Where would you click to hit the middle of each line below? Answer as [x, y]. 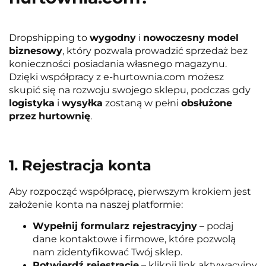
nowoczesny [174, 38]
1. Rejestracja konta [80, 165]
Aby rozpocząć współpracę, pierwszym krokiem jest [130, 192]
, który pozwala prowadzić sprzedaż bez [155, 51]
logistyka [32, 103]
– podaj [215, 226]
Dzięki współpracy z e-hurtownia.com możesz [116, 77]
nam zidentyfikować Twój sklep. [107, 252]
